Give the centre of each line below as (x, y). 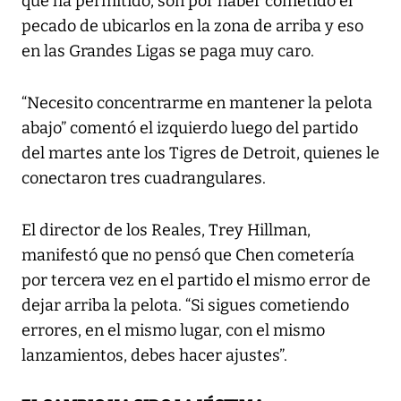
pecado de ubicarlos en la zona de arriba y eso (192, 26)
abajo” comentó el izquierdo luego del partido (190, 128)
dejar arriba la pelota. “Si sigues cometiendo (185, 306)
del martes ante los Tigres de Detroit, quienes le (200, 154)
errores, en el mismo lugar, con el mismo (173, 331)
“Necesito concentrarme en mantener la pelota (197, 103)
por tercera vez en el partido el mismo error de (196, 281)
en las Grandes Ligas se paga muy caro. (168, 51)
